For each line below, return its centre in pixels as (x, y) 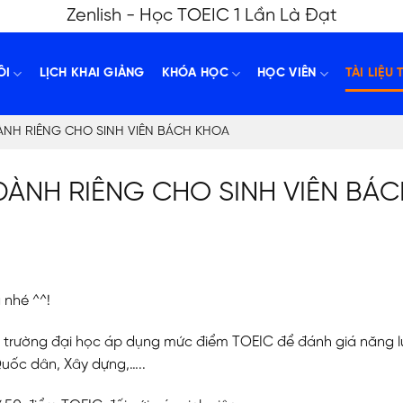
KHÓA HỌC (195, 73)
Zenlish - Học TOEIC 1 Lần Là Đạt (201, 16)
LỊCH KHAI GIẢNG (92, 73)
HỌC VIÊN (287, 73)
